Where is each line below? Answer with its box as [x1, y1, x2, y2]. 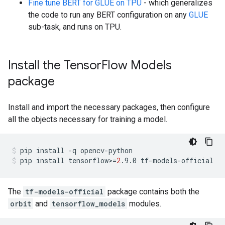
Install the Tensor [8, 58, 101, 73]
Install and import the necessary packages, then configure [8, 102, 210, 112]
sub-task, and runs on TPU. [28, 22, 122, 32]
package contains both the [105, 187, 199, 196]
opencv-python [80, 146, 133, 155]
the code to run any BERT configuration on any [28, 10, 189, 20]
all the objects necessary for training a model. [8, 115, 167, 124]
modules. [127, 199, 161, 208]
